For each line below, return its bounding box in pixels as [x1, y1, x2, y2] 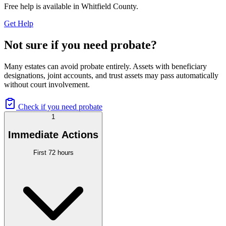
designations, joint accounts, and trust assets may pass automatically [4, 71, 218, 80]
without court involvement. [4, 80, 90, 89]
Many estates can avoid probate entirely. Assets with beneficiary [4, 62, 207, 71]
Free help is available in [4, 2, 81, 11]
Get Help [4, 19, 33, 28]
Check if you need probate [18, 102, 102, 111]
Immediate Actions [8, 129, 98, 140]
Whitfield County [81, 2, 136, 11]
